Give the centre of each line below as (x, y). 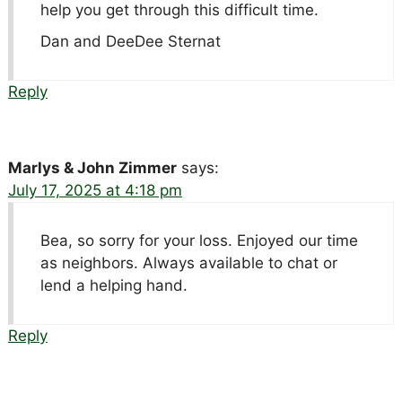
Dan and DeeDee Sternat (130, 41)
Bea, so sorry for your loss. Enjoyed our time (199, 240)
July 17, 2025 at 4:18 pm (95, 190)
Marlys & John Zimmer (92, 167)
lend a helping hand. (114, 285)
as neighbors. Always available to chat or (188, 262)
